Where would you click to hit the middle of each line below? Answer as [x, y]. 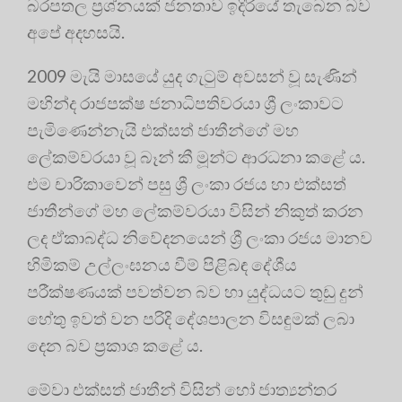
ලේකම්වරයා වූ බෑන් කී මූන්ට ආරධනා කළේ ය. [196, 156]
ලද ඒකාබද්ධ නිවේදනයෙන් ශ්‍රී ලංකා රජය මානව [200, 237]
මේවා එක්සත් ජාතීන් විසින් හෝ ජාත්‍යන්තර [182, 389]
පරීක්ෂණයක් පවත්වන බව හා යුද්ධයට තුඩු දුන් [195, 291]
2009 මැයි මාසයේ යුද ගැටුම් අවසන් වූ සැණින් [192, 75]
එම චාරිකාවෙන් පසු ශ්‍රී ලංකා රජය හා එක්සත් [187, 183]
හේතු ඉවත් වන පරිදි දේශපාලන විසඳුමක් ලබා [191, 318]
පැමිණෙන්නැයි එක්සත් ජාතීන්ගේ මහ [163, 129]
